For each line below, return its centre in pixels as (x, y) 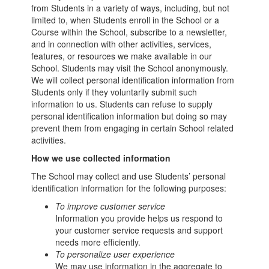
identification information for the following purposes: (129, 188)
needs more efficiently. (98, 242)
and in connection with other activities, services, (122, 44)
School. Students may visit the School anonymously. (130, 68)
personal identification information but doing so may (129, 116)
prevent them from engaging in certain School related (133, 128)
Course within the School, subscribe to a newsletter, (129, 32)
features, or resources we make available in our (122, 56)
